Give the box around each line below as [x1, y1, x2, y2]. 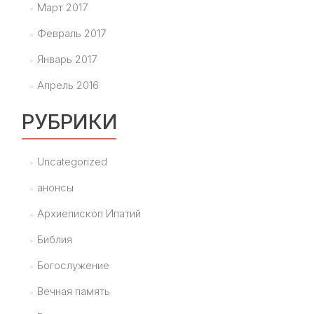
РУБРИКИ [22, 109, 118, 135]
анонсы [36, 181, 74, 195]
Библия [36, 233, 72, 247]
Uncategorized [36, 155, 107, 169]
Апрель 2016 [36, 78, 99, 93]
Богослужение [36, 259, 109, 273]
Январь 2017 [36, 53, 97, 67]
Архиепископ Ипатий [36, 207, 141, 221]
